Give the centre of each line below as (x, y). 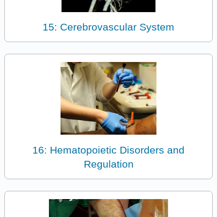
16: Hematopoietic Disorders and (108, 150)
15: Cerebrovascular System (108, 27)
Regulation (108, 164)
